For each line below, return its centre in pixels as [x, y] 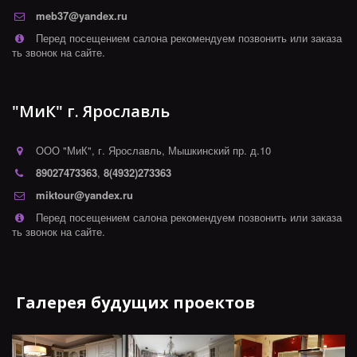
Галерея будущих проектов [135, 302]
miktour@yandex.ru [84, 194]
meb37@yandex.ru [82, 15]
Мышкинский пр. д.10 [220, 150]
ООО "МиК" [64, 150]
